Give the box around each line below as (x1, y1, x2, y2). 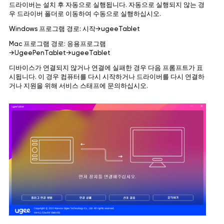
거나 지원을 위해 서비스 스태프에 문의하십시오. (8, 82, 148, 89)
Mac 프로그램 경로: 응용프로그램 (8, 40, 106, 47)
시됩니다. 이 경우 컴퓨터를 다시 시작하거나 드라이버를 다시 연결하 (8, 73, 204, 80)
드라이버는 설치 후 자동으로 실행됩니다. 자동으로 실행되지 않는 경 (8, 1, 204, 8)
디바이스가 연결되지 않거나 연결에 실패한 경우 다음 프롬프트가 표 (8, 64, 203, 71)
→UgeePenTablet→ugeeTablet (8, 49, 110, 56)
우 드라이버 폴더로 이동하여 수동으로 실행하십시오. (8, 10, 161, 17)
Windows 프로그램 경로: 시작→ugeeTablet (8, 25, 140, 32)
